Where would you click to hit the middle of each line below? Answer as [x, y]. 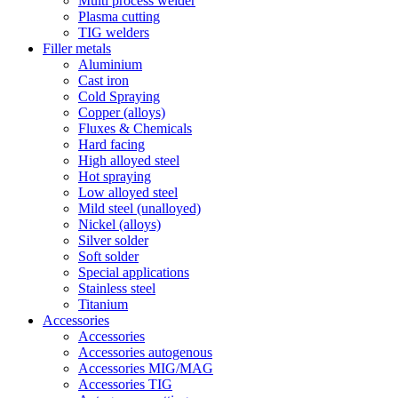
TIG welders [114, 32]
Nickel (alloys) [119, 224]
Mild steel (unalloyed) [139, 208]
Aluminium [110, 64]
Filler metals [77, 48]
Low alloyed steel [128, 192]
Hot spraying [115, 176]
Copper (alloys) [122, 112]
